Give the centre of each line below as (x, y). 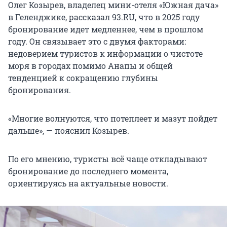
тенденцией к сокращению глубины (83, 78)
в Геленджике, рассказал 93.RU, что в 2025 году (104, 17)
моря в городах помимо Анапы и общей (90, 66)
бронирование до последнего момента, (88, 171)
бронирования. (40, 90)
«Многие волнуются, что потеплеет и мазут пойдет (113, 119)
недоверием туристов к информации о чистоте (105, 54)
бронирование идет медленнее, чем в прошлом (106, 29)
